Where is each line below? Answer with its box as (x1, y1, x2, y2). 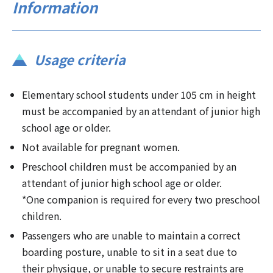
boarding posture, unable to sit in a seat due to (22, 244, 237, 259)
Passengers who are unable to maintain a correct (22, 227, 241, 243)
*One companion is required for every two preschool (22, 191, 260, 207)
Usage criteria (34, 49, 126, 69)
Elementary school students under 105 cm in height (22, 87, 256, 102)
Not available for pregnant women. (22, 139, 180, 154)
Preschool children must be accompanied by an (22, 158, 236, 174)
